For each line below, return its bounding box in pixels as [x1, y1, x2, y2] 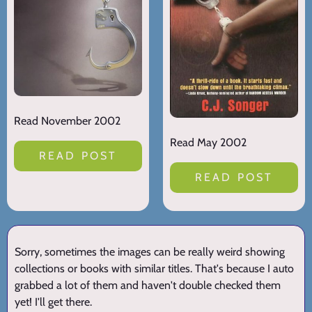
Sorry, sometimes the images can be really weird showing [15, 245, 285, 259]
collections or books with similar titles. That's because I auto [15, 262, 294, 276]
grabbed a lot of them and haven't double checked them [15, 279, 281, 292]
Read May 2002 [170, 136, 247, 150]
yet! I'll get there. [15, 295, 92, 309]
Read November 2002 [14, 114, 120, 128]
